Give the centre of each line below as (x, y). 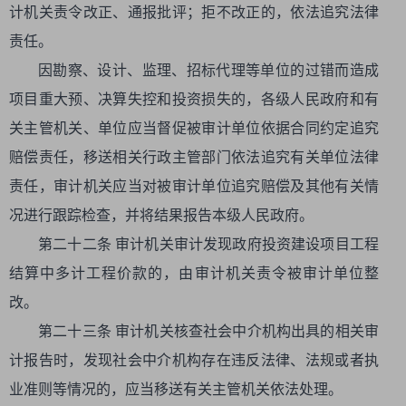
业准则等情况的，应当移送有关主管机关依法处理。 (176, 389)
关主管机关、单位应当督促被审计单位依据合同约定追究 (194, 128)
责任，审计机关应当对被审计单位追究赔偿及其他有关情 (194, 186)
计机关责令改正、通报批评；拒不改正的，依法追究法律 (194, 12)
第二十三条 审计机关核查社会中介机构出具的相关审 (208, 331)
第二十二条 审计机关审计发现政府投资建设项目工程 (208, 244)
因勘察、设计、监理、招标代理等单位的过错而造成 (208, 70)
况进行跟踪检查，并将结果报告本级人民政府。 (161, 215)
